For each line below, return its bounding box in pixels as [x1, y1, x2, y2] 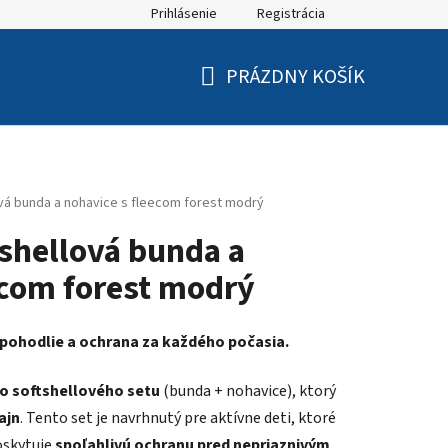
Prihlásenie [151, 4, 217, 24]
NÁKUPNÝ [199, 86, 284, 115]
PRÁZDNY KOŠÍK [226, 62, 365, 91]
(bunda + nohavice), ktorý [160, 380, 336, 403]
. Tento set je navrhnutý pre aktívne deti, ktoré [20, 407, 336, 430]
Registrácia [257, 4, 325, 24]
